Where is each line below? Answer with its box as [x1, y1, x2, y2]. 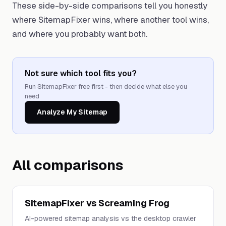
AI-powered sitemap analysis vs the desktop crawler [25, 214, 196, 223]
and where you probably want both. [12, 28, 147, 39]
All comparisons [12, 156, 123, 174]
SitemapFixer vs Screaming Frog [25, 197, 169, 209]
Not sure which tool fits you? [25, 68, 137, 79]
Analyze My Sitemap [37, 107, 107, 117]
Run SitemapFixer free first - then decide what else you [25, 82, 187, 91]
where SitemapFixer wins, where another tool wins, [12, 14, 209, 25]
